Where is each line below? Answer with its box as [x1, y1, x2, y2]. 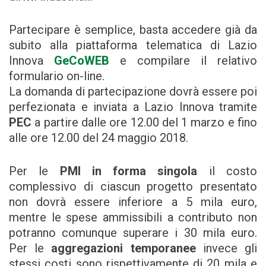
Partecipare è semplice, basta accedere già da [9, 23, 257, 37]
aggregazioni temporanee [51, 241, 196, 256]
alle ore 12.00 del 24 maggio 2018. [9, 131, 188, 145]
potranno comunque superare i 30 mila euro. [9, 226, 257, 240]
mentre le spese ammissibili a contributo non [9, 210, 257, 225]
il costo [197, 164, 258, 179]
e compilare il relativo [109, 53, 257, 68]
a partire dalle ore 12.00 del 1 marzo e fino [31, 115, 257, 130]
